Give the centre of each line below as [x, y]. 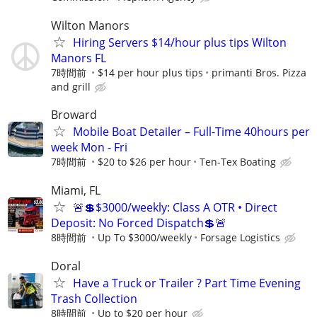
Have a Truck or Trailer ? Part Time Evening [187, 283]
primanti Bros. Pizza [259, 72]
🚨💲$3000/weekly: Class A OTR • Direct [175, 207]
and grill [71, 86]
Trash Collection [94, 299]
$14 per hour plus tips [150, 72]
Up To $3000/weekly [145, 237]
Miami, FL [76, 190]
